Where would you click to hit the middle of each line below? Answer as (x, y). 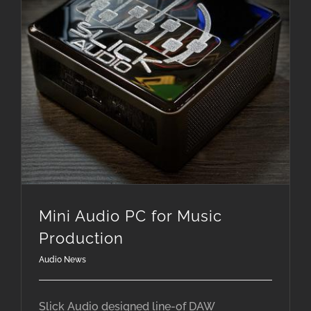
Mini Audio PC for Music (131, 216)
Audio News (62, 259)
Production (81, 238)
